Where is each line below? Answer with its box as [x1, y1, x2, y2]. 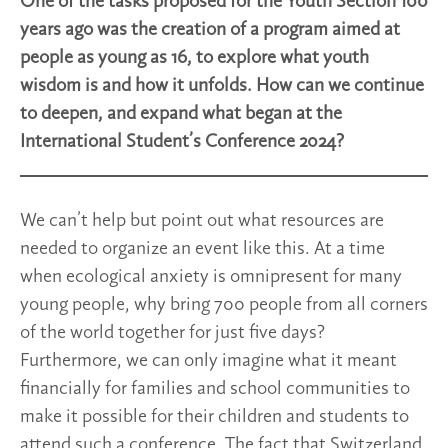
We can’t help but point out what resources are [20, 211, 384, 232]
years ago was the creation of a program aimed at [20, 20, 400, 41]
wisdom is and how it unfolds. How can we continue [20, 76, 424, 97]
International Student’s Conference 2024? [20, 132, 344, 153]
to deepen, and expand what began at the [20, 104, 342, 125]
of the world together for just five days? [20, 323, 325, 344]
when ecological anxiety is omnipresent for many [20, 267, 402, 288]
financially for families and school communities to [20, 379, 410, 400]
